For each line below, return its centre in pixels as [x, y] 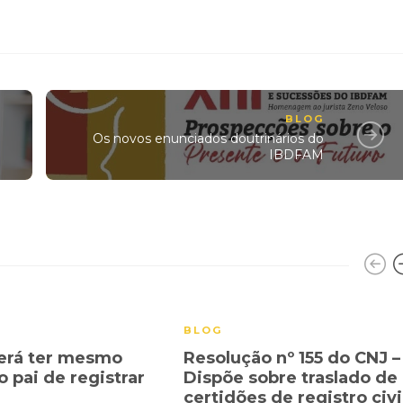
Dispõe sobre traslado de [291, 378]
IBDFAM [297, 154]
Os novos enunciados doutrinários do [209, 138]
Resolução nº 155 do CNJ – [292, 358]
